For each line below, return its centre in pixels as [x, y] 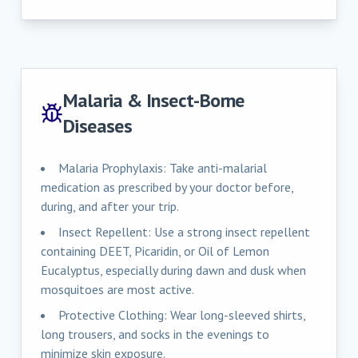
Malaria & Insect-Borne [153, 100]
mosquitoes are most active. [117, 289]
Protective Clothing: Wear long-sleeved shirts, [182, 314]
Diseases [97, 125]
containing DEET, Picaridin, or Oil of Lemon [155, 251]
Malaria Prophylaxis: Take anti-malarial [163, 167]
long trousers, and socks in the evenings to [155, 334]
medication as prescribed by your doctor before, [167, 187]
